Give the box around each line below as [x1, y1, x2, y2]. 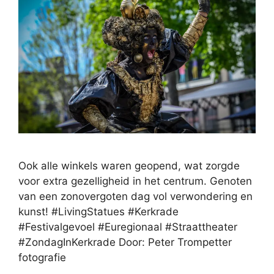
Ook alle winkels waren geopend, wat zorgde [18, 159, 240, 172]
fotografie [18, 251, 66, 264]
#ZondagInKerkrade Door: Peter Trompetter [18, 235, 232, 248]
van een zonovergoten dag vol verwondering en [18, 190, 253, 202]
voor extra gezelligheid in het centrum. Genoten [18, 174, 252, 187]
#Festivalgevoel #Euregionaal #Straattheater [18, 220, 237, 233]
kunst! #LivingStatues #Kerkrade [18, 205, 179, 218]
